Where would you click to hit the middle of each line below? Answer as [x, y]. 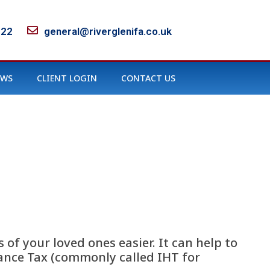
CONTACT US [148, 78]
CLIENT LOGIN [67, 78]
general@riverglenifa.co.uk [108, 31]
